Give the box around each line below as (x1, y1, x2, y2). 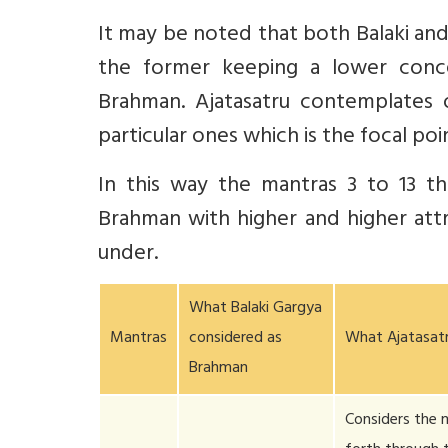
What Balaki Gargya (189, 294, 323, 324)
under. (98, 234, 158, 276)
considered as (189, 324, 283, 354)
